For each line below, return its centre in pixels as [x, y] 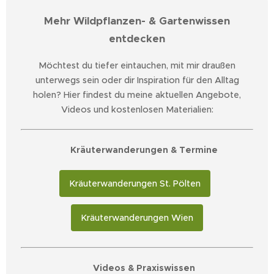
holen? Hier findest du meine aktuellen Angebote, [137, 95]
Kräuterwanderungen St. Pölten [135, 183]
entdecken [137, 39]
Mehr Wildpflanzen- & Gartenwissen [137, 21]
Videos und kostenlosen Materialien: [137, 110]
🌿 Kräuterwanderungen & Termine [137, 150]
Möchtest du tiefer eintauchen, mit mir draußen [137, 66]
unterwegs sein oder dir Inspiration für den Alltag [137, 80]
